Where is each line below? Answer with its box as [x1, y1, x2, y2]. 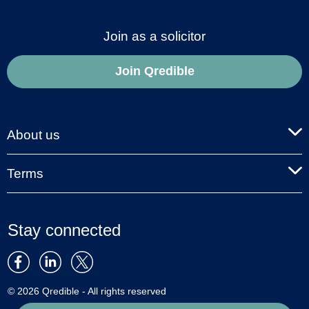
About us [7, 127, 60, 142]
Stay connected [8, 220, 121, 239]
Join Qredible [114, 64, 195, 79]
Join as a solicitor [103, 28, 206, 43]
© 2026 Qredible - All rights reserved [8, 285, 166, 297]
